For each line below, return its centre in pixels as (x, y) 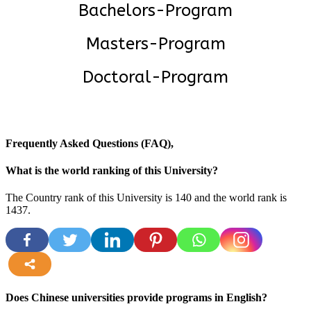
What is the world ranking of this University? (112, 171)
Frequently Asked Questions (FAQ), (90, 143)
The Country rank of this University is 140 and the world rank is (146, 198)
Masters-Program (155, 43)
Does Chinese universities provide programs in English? (136, 297)
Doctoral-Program (155, 77)
